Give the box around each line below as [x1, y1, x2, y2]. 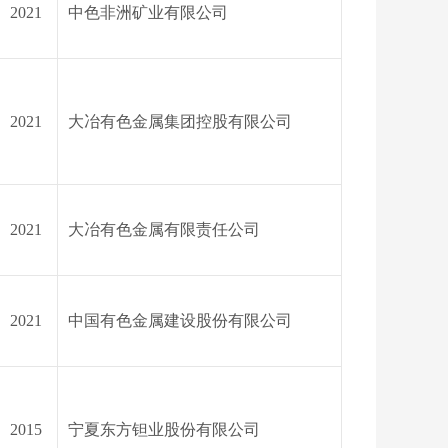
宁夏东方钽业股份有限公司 [68, 421, 260, 438]
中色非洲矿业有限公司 [68, 4, 228, 21]
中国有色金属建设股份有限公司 [68, 312, 292, 329]
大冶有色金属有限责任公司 [68, 221, 260, 238]
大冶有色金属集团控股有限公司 [68, 113, 292, 130]
